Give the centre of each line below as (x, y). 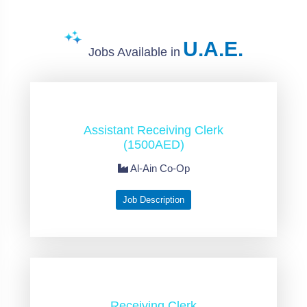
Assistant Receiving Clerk (153, 131)
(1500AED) (153, 145)
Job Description (153, 200)
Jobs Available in (134, 52)
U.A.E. (213, 49)
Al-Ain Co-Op (159, 169)
